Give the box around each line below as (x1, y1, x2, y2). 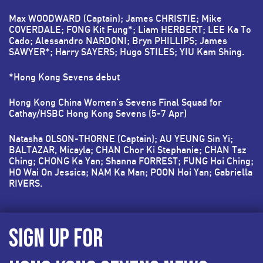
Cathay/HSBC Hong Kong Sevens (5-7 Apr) (9, 107, 187, 120)
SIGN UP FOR (9, 223, 103, 255)
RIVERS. (9, 177, 42, 190)
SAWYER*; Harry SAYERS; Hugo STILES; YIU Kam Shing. (9, 46, 244, 58)
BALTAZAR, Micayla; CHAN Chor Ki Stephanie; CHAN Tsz (9, 144, 247, 156)
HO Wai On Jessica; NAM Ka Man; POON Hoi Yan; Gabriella (9, 166, 252, 178)
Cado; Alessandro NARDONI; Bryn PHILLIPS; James (9, 35, 227, 47)
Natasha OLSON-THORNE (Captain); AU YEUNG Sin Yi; (9, 133, 233, 145)
